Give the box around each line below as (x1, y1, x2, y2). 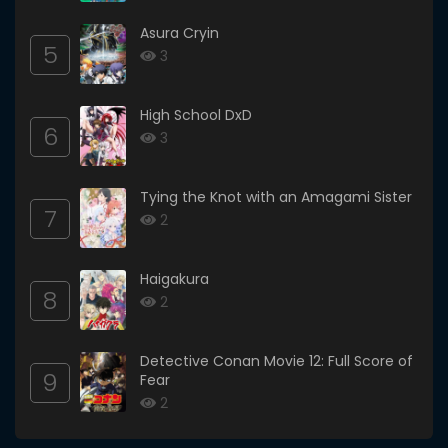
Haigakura (140, 269, 209, 290)
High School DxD (140, 105, 252, 126)
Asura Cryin (140, 23, 219, 44)
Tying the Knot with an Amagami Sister (140, 187, 412, 208)
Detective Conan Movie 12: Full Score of (140, 351, 413, 372)
